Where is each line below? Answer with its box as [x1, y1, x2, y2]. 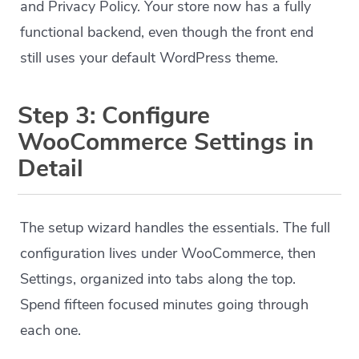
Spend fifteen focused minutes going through [20, 295, 309, 314]
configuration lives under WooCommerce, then [20, 244, 317, 263]
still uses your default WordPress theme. [20, 48, 279, 67]
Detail [18, 152, 84, 185]
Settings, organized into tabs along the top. [20, 269, 296, 288]
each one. [20, 321, 82, 340]
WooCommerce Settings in [18, 126, 315, 159]
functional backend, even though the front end [20, 22, 314, 42]
